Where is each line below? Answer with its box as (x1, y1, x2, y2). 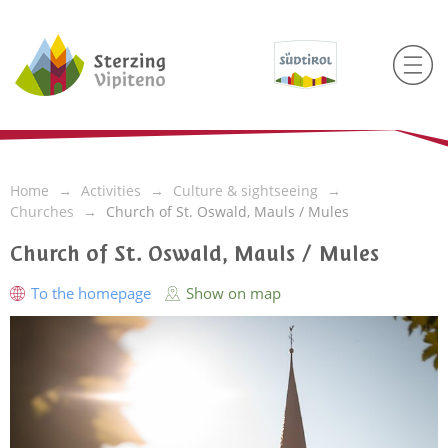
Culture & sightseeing (173, 181, 318, 200)
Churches (10, 202, 74, 221)
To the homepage (27, 283, 155, 303)
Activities (81, 181, 141, 200)
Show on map (182, 283, 281, 303)
